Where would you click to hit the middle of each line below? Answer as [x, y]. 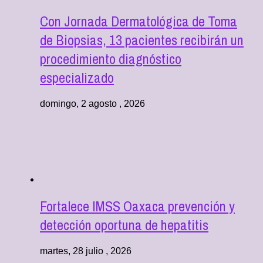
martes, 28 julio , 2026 [86, 251]
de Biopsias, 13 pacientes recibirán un [142, 40]
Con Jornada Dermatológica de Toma [139, 21]
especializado [77, 78]
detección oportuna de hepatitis [124, 225]
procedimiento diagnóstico [111, 59]
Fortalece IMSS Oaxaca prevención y [137, 206]
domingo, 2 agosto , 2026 [92, 103]
